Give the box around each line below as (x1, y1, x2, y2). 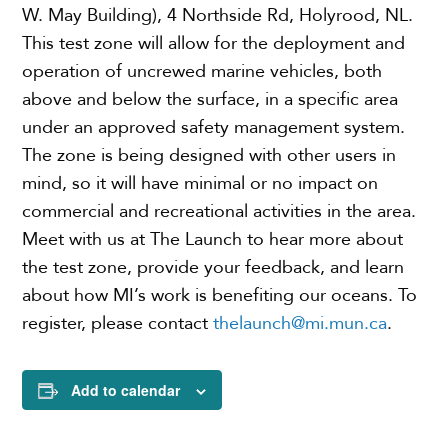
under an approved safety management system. (22, 114, 406, 140)
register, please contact (22, 310, 214, 336)
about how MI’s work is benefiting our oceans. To (22, 282, 418, 308)
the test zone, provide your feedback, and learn (22, 254, 405, 280)
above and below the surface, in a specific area (22, 86, 399, 112)
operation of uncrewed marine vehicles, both (22, 58, 383, 84)
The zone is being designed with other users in (22, 142, 397, 168)
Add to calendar (71, 379, 181, 400)
